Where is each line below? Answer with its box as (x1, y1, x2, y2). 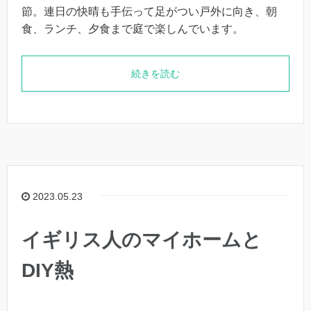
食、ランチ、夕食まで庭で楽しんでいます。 (22, 23, 244, 35)
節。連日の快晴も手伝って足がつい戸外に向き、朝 (22, 6, 277, 17)
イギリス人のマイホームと (22, 229, 262, 251)
